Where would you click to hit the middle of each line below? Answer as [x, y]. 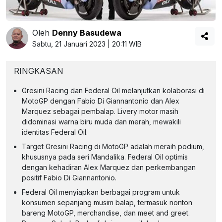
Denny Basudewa [87, 32]
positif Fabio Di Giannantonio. [69, 177]
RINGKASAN [39, 71]
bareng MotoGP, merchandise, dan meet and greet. [106, 213]
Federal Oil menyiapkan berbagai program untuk [101, 192]
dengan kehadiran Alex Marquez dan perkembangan [109, 167]
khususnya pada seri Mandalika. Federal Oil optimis [105, 157]
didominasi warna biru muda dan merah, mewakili [101, 121]
